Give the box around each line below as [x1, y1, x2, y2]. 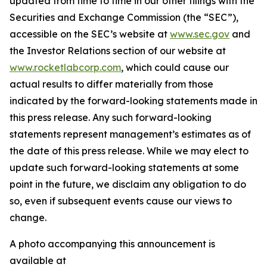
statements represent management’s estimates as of [10, 128, 251, 140]
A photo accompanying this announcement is [10, 238, 215, 250]
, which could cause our [121, 61, 229, 73]
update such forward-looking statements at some [10, 162, 239, 173]
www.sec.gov [170, 28, 229, 40]
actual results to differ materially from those [10, 78, 213, 90]
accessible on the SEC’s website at [10, 28, 170, 40]
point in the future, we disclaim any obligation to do [10, 178, 246, 190]
